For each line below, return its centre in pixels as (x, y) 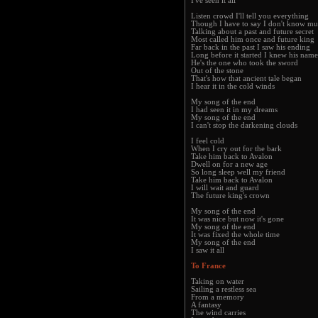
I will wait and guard (225, 188)
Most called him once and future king (253, 39)
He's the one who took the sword (245, 63)
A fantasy (206, 305)
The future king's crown (230, 196)
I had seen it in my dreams (234, 110)
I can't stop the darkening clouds (244, 125)
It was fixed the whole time (235, 235)
